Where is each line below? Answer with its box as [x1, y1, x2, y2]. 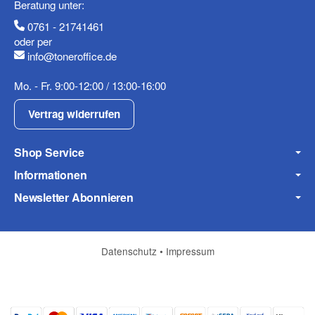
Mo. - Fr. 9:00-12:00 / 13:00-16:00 [14, 77, 166, 93]
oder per [14, 33, 52, 49]
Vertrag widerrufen [28, 106, 121, 122]
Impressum [165, 244, 214, 259]
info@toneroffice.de [27, 48, 117, 63]
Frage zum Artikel [22, 182, 113, 199]
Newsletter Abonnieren [14, 189, 134, 206]
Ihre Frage [22, 198, 69, 212]
